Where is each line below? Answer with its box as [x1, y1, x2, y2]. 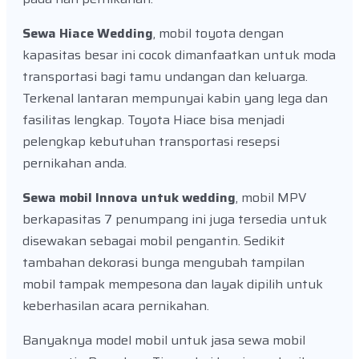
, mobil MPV [236, 188, 307, 208]
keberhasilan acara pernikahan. [22, 296, 209, 317]
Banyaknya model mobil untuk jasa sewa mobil [22, 330, 305, 351]
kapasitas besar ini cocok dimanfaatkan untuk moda [22, 45, 336, 66]
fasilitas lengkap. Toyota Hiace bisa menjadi [22, 110, 284, 131]
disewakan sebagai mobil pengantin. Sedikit [22, 231, 285, 252]
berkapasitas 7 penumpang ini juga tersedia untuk [22, 209, 327, 230]
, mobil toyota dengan [153, 23, 284, 44]
